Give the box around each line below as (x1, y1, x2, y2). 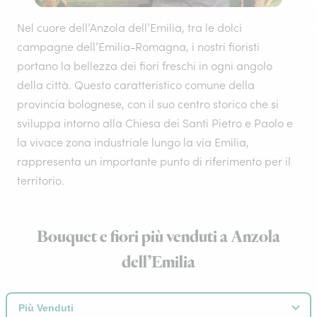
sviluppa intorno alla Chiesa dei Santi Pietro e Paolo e (17, 116, 293, 130)
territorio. (17, 173, 64, 188)
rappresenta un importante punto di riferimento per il (17, 154, 291, 168)
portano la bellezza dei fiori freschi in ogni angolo (17, 59, 272, 73)
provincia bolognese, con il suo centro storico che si (17, 97, 279, 111)
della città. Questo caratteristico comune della (17, 78, 255, 92)
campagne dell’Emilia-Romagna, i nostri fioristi (17, 40, 260, 54)
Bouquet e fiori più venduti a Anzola (37, 226, 280, 248)
